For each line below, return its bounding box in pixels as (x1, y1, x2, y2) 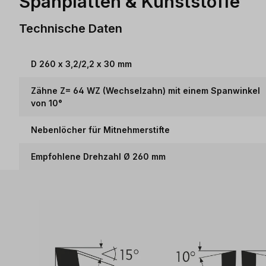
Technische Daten (19, 20, 122, 36)
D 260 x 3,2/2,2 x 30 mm (31, 59, 132, 69)
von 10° (31, 98, 62, 108)
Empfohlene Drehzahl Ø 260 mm (31, 151, 166, 161)
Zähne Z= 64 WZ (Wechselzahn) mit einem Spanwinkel (31, 85, 260, 96)
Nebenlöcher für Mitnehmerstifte (31, 125, 170, 135)
